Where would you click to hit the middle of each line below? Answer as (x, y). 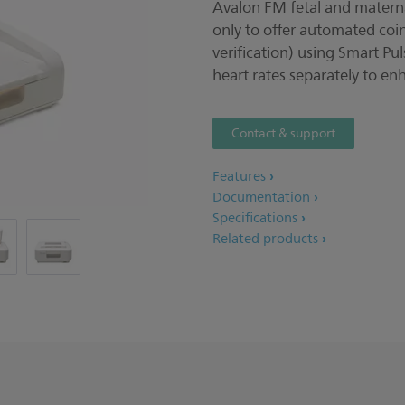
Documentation (261, 198)
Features (239, 177)
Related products (265, 239)
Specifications (255, 218)
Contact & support (283, 133)
